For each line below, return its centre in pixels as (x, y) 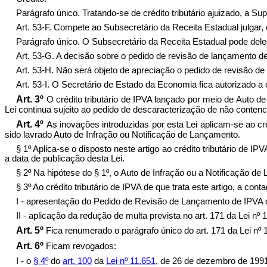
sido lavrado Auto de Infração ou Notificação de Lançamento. (122, 134)
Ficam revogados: (81, 246)
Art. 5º (30, 230)
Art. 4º (30, 124)
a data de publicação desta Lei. (65, 158)
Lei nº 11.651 (131, 261)
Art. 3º (30, 99)
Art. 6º (30, 246)
